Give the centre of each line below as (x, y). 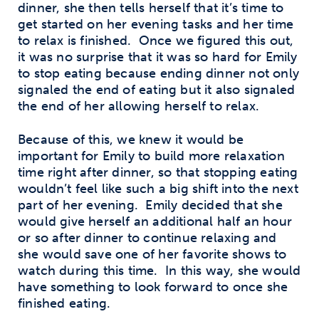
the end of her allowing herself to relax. (139, 106)
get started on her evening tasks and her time (156, 24)
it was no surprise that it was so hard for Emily (158, 57)
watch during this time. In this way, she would (159, 270)
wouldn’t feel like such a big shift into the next (158, 188)
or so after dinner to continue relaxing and (147, 237)
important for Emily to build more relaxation (151, 156)
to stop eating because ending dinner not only (159, 73)
